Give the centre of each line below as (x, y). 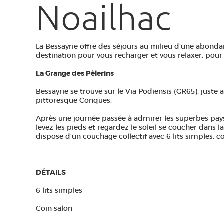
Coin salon (54, 208)
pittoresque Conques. (74, 100)
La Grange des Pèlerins (75, 73)
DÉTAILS (51, 172)
